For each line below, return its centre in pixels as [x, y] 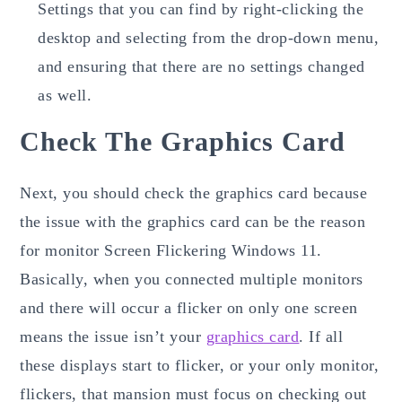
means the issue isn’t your [113, 336]
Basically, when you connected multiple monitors [192, 279]
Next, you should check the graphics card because [194, 192]
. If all [321, 336]
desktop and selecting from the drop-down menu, [209, 37]
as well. [65, 95]
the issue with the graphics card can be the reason [193, 221]
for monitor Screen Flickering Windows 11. [171, 250]
